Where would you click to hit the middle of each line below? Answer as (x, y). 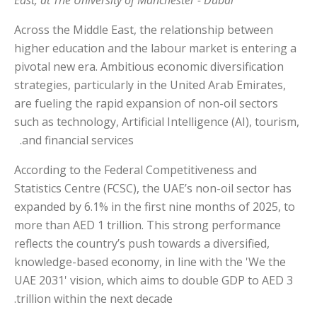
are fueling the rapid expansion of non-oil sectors (146, 103)
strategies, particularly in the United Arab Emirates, (150, 85)
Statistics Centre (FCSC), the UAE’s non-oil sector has (153, 188)
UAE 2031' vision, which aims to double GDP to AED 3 (154, 280)
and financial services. (78, 140)
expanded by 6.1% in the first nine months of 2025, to (155, 206)
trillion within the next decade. (94, 298)
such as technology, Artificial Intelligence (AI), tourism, (157, 121)
